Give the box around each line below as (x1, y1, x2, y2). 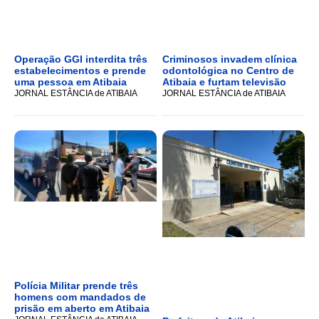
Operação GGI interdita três (14, 53, 147, 66)
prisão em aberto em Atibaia (14, 303, 150, 315)
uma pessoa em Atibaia (14, 76, 127, 88)
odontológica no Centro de (162, 65, 294, 77)
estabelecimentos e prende (14, 65, 146, 77)
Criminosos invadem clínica (162, 53, 297, 66)
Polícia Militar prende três (14, 280, 138, 292)
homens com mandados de (14, 291, 146, 303)
